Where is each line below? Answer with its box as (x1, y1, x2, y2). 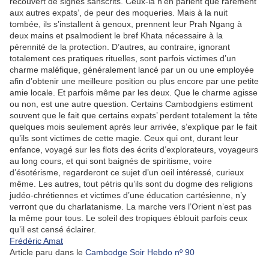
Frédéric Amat (10, 236, 63, 246)
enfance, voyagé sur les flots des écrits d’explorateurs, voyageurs (10, 145, 258, 154)
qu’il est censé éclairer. (10, 225, 96, 234)
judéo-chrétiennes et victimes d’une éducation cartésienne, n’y (10, 190, 246, 200)
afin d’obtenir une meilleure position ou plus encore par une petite (10, 76, 259, 86)
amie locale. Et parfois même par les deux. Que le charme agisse (10, 88, 258, 97)
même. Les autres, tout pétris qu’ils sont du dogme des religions (10, 179, 253, 189)
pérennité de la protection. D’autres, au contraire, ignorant (10, 42, 230, 52)
